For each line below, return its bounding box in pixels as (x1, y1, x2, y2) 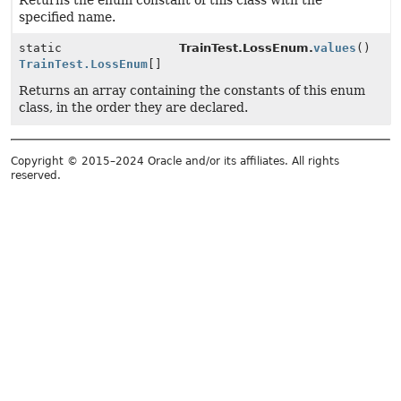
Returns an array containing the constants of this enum (19, 83, 365, 98)
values (313, 41, 357, 55)
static (19, 41, 62, 55)
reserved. (11, 169, 61, 182)
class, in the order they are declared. (19, 100, 248, 115)
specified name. (19, 10, 115, 24)
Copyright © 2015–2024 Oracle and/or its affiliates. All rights (11, 155, 339, 167)
